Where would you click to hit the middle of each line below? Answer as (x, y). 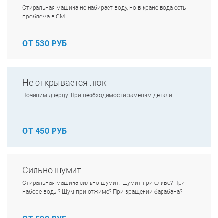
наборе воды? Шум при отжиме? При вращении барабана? (102, 192)
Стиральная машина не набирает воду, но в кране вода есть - (106, 8)
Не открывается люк (64, 82)
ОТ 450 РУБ (45, 131)
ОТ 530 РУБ (45, 44)
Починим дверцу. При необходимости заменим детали (97, 95)
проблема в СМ (44, 17)
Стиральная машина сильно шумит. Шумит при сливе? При (104, 183)
